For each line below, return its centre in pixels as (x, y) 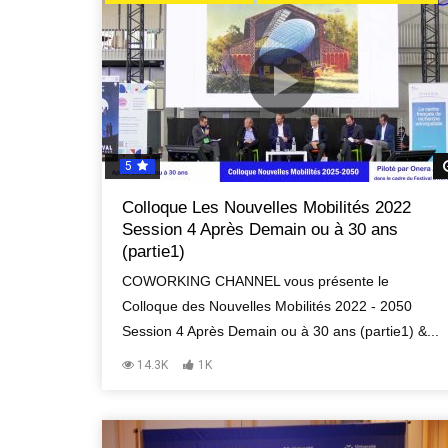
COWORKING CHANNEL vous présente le (255, 281)
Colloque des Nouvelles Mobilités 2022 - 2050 (267, 306)
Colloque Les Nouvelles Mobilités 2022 (266, 207)
